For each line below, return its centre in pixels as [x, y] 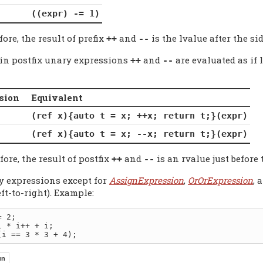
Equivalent [57, 97]
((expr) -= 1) [65, 13]
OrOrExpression [220, 180]
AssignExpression [146, 180]
